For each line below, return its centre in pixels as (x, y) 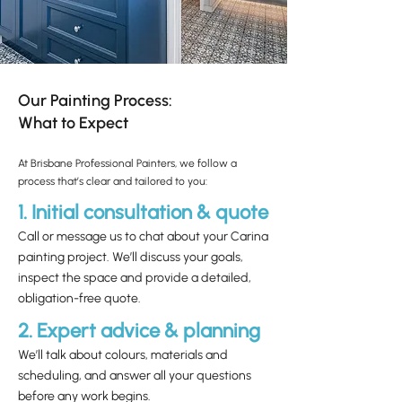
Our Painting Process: (95, 100)
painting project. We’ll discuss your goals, (131, 257)
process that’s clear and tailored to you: (113, 181)
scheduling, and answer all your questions (135, 376)
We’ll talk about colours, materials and (123, 355)
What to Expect (73, 123)
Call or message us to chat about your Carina (143, 236)
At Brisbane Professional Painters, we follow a (127, 163)
